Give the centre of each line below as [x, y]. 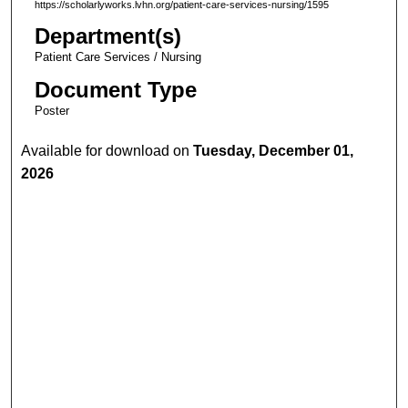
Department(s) [107, 36]
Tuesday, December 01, [274, 150]
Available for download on [107, 150]
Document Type [115, 89]
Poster [51, 110]
